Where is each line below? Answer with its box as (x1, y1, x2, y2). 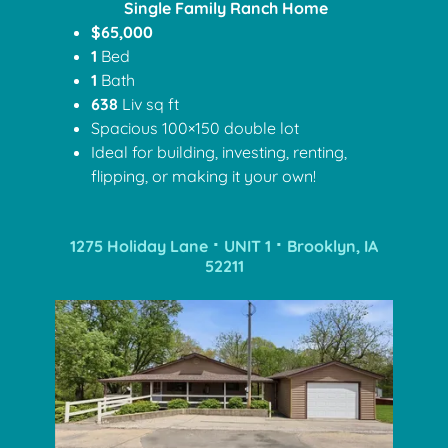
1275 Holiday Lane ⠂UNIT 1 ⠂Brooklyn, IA (70, 236, 378, 257)
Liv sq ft (122, 94, 180, 115)
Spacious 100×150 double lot (91, 118, 304, 139)
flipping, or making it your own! (91, 166, 321, 187)
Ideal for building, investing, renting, (91, 142, 348, 163)
